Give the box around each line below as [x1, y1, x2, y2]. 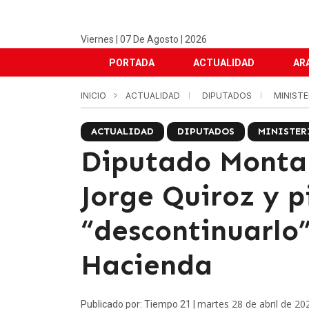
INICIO [81, 90, 106, 101]
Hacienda [81, 248, 212, 282]
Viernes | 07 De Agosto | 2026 [81, 34, 207, 45]
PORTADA [109, 57, 154, 68]
